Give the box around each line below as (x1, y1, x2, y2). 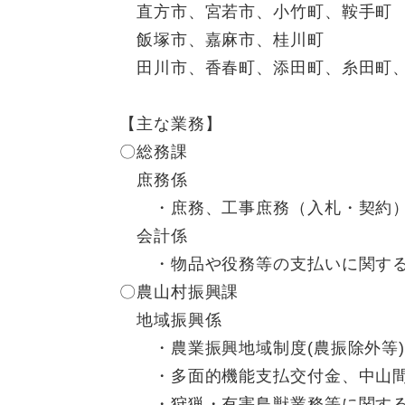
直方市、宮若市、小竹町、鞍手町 (119, 3, 393, 22)
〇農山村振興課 (119, 283, 240, 302)
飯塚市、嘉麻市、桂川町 (119, 31, 325, 50)
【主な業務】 (119, 115, 222, 134)
